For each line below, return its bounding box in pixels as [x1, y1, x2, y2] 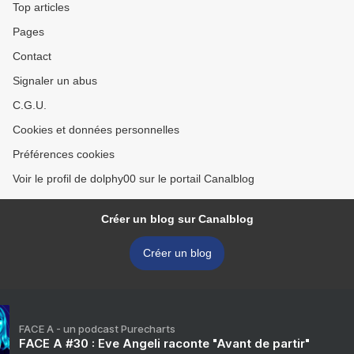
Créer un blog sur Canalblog [100, 213, 254, 225]
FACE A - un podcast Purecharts [19, 322, 175, 335]
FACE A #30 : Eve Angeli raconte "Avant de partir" [19, 336, 310, 351]
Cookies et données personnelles [13, 123, 179, 136]
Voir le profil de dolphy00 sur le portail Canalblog [13, 172, 254, 185]
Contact [13, 50, 51, 62]
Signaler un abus [13, 74, 97, 87]
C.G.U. [13, 99, 47, 111]
